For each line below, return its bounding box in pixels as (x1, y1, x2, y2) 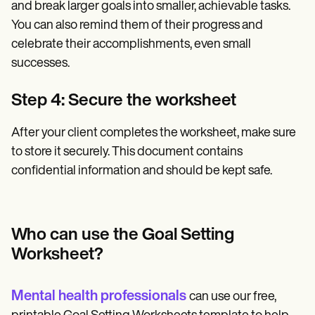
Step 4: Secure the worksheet (11, 92, 236, 110)
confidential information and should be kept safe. (11, 164, 272, 178)
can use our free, (189, 290, 276, 304)
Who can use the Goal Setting (11, 226, 234, 244)
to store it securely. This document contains (11, 145, 243, 159)
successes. (11, 56, 70, 70)
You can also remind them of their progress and (11, 18, 263, 32)
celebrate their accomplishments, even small (11, 37, 251, 51)
